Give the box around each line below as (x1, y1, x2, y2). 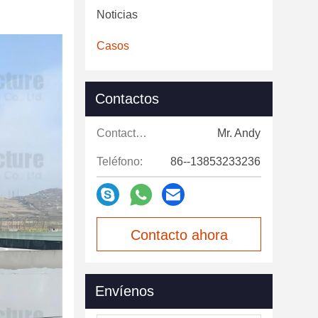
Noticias (97, 9, 138, 21)
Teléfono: (97, 155, 143, 168)
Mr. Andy (217, 127, 261, 139)
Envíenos (95, 283, 154, 299)
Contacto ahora (130, 227, 228, 243)
